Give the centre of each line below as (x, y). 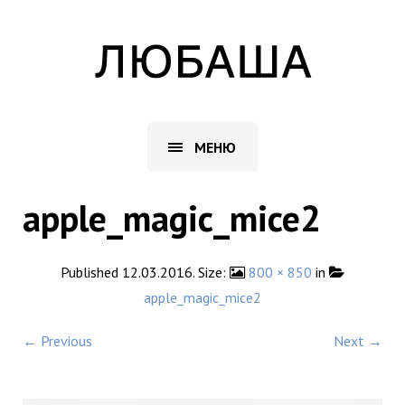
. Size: (211, 272)
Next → (358, 341)
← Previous (57, 341)
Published (91, 272)
